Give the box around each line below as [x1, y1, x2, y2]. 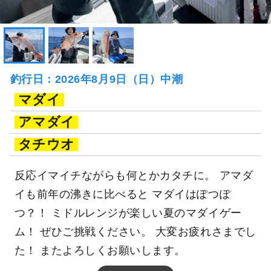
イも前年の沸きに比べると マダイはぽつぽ [14, 188, 231, 200]
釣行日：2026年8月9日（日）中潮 [10, 73, 183, 85]
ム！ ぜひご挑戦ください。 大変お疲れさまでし [14, 225, 256, 238]
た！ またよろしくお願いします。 [14, 244, 186, 256]
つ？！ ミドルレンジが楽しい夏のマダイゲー [14, 206, 242, 219]
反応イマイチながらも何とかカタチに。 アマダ [14, 169, 253, 181]
